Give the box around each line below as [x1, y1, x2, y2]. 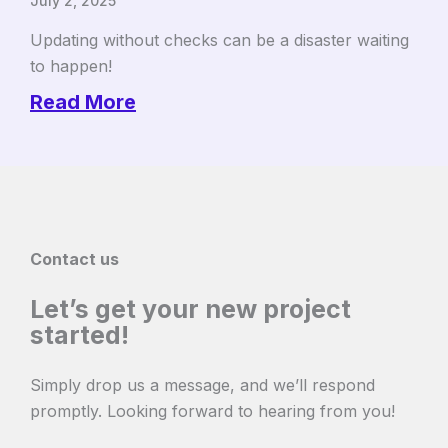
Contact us [30, 249, 119, 270]
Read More [30, 90, 136, 115]
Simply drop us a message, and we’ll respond [30, 375, 375, 396]
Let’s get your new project [30, 294, 351, 325]
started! [30, 320, 129, 351]
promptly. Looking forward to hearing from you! [30, 401, 395, 422]
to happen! [30, 56, 112, 77]
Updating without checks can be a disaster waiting [30, 30, 409, 51]
